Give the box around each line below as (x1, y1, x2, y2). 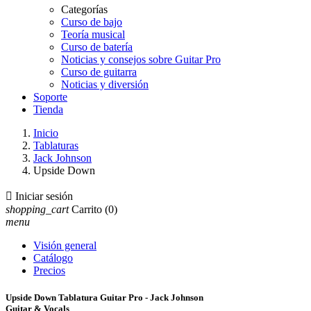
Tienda (33, 103, 63, 115)
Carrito (72, 203, 102, 215)
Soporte (33, 91, 67, 103)
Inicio (33, 127, 58, 139)
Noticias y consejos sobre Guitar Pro (61, 53, 221, 65)
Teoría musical (61, 28, 125, 40)
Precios (33, 264, 65, 276)
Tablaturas (33, 140, 78, 151)
